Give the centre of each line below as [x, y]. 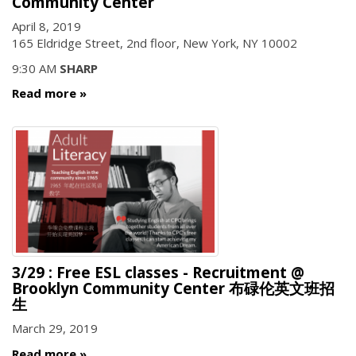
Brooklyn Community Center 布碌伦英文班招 [173, 288]
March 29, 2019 [55, 329]
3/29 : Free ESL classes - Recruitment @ [158, 272]
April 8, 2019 [46, 27]
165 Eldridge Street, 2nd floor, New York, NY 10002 [156, 43]
